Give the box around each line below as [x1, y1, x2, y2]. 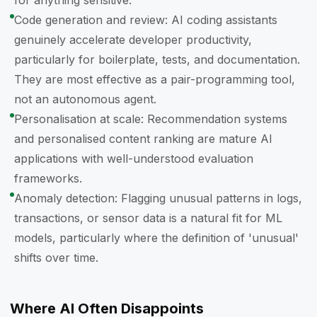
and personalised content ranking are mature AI [14, 132, 272, 146]
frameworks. [14, 171, 82, 185]
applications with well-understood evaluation [14, 151, 253, 166]
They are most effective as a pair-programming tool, [14, 72, 295, 86]
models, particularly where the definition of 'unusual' [14, 231, 299, 245]
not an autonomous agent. [14, 92, 156, 106]
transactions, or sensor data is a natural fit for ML [14, 211, 282, 225]
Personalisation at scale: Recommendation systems [14, 112, 287, 126]
